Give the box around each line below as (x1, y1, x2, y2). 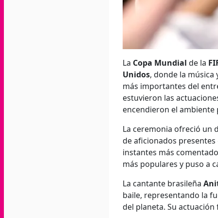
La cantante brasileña (123, 178, 203, 189)
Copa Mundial (133, 57, 189, 68)
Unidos (123, 69, 150, 80)
